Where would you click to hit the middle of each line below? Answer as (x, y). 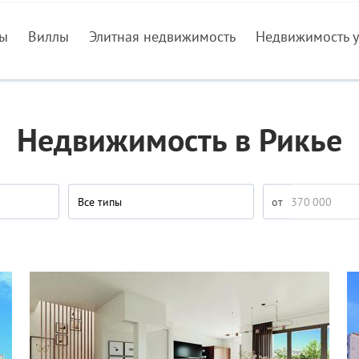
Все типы (100, 202)
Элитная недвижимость (163, 36)
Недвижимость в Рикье (179, 139)
